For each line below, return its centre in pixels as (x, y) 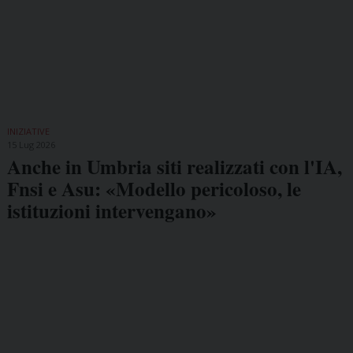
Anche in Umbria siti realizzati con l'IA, (174, 166)
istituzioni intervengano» (111, 210)
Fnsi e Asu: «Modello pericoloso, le (154, 188)
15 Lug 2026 (31, 144)
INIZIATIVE (28, 131)
